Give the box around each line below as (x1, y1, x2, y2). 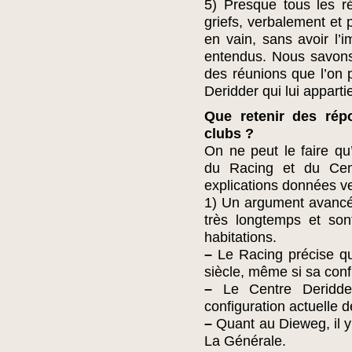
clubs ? (204, 126, 254, 141)
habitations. (204, 229, 277, 245)
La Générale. (204, 333, 286, 349)
